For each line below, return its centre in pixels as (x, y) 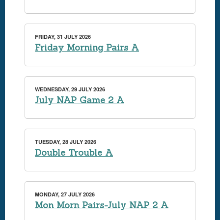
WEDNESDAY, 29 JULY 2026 (70, 89)
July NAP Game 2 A (80, 100)
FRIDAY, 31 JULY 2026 (63, 37)
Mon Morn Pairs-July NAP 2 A (102, 205)
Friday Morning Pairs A (87, 47)
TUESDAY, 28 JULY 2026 (66, 142)
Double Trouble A (74, 152)
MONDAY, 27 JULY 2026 (65, 194)
